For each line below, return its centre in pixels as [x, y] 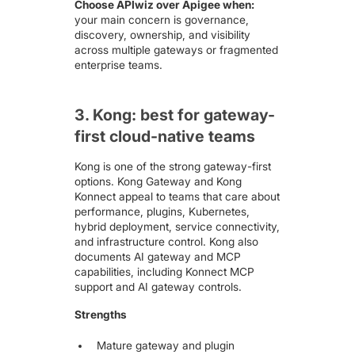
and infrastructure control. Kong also [167, 242]
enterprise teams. [119, 65]
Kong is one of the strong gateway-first [173, 167]
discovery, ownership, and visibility [163, 35]
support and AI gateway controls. [158, 287]
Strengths [101, 315]
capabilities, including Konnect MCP [165, 272]
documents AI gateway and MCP [158, 257]
